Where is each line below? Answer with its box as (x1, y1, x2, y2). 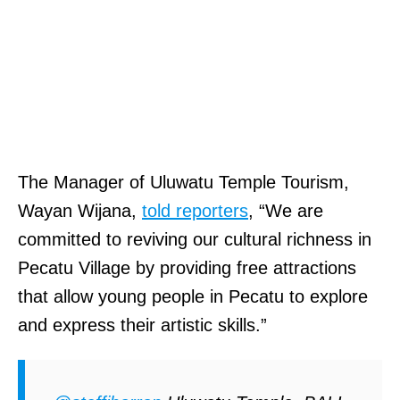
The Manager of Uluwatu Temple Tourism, (18, 171, 349, 192)
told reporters (142, 200, 248, 221)
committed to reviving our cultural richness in (18, 229, 371, 249)
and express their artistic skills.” (18, 314, 267, 335)
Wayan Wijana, (18, 200, 142, 221)
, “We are (248, 200, 323, 221)
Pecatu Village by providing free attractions (18, 257, 356, 278)
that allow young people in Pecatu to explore (18, 286, 368, 306)
